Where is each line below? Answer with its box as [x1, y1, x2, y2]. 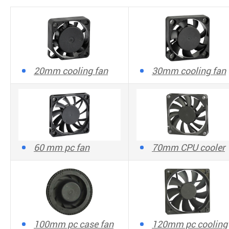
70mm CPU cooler [152, 142, 225, 153]
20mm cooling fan [34, 65, 108, 77]
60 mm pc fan [34, 142, 89, 153]
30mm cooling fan [152, 65, 226, 77]
